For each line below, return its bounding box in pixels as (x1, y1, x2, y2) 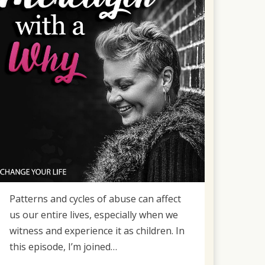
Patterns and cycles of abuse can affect (9, 192, 182, 205)
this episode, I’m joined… (9, 240, 118, 253)
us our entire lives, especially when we (9, 208, 179, 221)
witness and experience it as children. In (9, 224, 185, 237)
